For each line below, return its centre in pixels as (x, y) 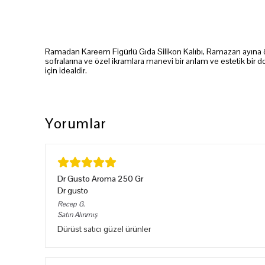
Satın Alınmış (77, 214)
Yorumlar (76, 123)
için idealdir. (66, 70)
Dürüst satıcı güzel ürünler (104, 229)
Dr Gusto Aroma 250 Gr (100, 178)
